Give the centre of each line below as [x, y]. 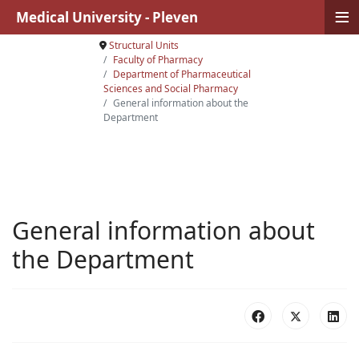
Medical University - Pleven [107, 17]
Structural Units [143, 45]
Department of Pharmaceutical [182, 74]
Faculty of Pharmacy [157, 60]
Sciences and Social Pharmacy [170, 89]
